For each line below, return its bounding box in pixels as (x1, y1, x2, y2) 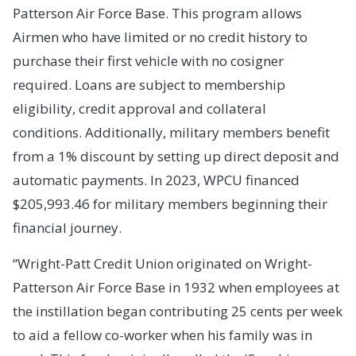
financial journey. (12, 219, 122, 238)
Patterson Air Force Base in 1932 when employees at (12, 278, 339, 297)
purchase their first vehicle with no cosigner (12, 52, 284, 71)
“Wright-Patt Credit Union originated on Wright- (12, 254, 312, 273)
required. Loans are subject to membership (12, 75, 285, 95)
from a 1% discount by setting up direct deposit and (12, 147, 339, 166)
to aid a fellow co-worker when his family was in (12, 326, 312, 345)
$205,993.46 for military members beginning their (12, 195, 327, 214)
